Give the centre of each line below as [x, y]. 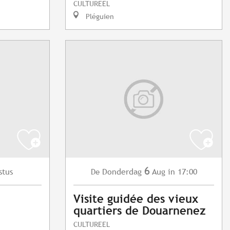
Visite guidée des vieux [136, 199]
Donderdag [122, 172]
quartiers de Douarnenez [140, 211]
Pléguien [99, 16]
